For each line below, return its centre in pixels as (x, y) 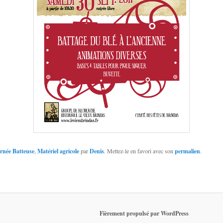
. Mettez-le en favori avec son (140, 151)
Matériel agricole (58, 151)
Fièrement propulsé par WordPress (144, 213)
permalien (188, 151)
